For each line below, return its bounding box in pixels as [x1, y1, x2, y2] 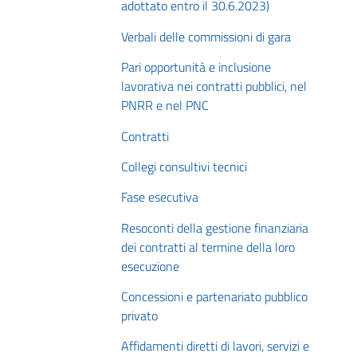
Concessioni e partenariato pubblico [121, 287, 308, 307]
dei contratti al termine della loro [121, 237, 295, 257]
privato [121, 306, 158, 326]
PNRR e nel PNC [121, 96, 209, 116]
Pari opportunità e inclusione [121, 57, 271, 77]
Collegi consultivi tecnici [121, 156, 247, 176]
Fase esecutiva [121, 187, 198, 207]
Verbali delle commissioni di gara [121, 26, 291, 46]
